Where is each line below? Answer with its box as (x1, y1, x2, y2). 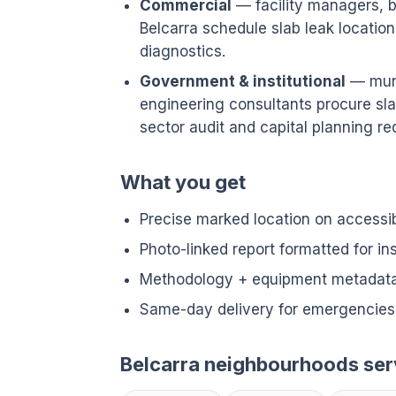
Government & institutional (140, 72, 346, 90)
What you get (120, 171, 246, 194)
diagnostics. (140, 42, 225, 60)
